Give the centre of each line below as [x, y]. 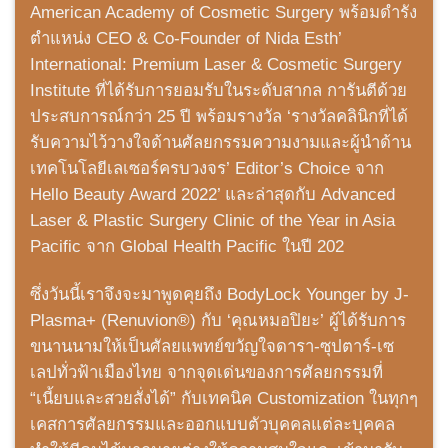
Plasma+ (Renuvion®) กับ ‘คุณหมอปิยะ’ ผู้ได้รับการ [218, 321]
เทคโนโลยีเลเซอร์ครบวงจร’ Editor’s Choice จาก [207, 169]
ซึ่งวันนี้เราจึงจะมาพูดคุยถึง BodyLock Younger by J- [219, 295]
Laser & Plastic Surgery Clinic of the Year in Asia [212, 221]
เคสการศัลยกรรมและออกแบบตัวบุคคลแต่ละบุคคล [212, 425]
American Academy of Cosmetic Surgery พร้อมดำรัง [223, 13]
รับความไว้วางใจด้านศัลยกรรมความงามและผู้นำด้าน [220, 143]
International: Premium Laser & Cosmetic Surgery [216, 65]
